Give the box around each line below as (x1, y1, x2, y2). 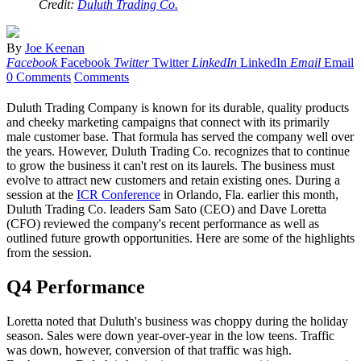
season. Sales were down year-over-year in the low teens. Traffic (6, 328, 334, 342)
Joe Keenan (25, 41, 85, 56)
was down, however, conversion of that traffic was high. (6, 342, 292, 357)
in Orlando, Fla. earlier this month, (160, 188, 338, 202)
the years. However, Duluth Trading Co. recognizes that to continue (6, 144, 350, 159)
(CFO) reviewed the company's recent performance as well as (6, 217, 319, 231)
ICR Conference (77, 188, 160, 202)
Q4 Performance (6, 276, 145, 298)
